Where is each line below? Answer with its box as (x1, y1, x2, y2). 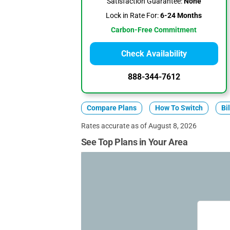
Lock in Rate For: (106, 11, 159, 20)
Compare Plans (86, 104, 137, 112)
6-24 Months (159, 11, 202, 20)
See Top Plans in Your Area (81, 137, 188, 147)
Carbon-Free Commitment (111, 26, 197, 34)
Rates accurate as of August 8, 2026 (81, 122, 197, 130)
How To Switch (155, 104, 203, 112)
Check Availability (121, 49, 187, 59)
